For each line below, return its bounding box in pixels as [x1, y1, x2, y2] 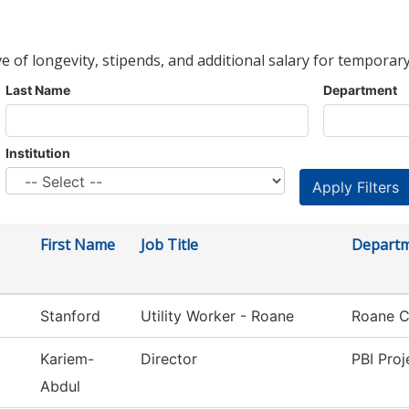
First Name [40, 235, 115, 256]
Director [141, 350, 197, 369]
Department [323, 82, 397, 99]
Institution [5, 145, 70, 162]
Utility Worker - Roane [141, 307, 294, 326]
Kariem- [40, 350, 94, 369]
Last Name [5, 82, 70, 99]
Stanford [40, 307, 100, 326]
